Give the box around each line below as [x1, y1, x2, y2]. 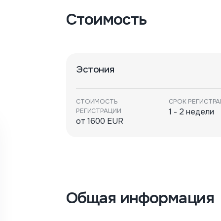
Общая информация [66, 188, 214, 208]
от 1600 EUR [76, 116, 123, 126]
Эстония [76, 64, 114, 75]
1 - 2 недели [169, 107, 214, 117]
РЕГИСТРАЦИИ [76, 107, 121, 115]
